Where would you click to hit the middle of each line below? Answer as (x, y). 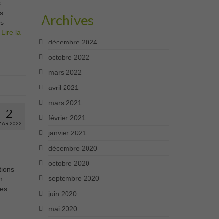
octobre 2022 (69, 57)
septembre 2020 (74, 179)
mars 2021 (65, 103)
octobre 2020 (69, 164)
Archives (67, 20)
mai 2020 (63, 209)
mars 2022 (65, 73)
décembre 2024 (73, 42)
